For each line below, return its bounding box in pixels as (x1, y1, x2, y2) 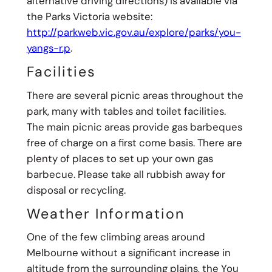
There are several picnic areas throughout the (26, 88, 243, 102)
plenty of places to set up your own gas (26, 151, 213, 165)
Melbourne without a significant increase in (26, 246, 231, 260)
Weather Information (26, 204, 185, 223)
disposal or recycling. (26, 183, 126, 197)
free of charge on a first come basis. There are (26, 135, 242, 149)
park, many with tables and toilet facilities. (26, 104, 226, 118)
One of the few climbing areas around (26, 230, 205, 244)
